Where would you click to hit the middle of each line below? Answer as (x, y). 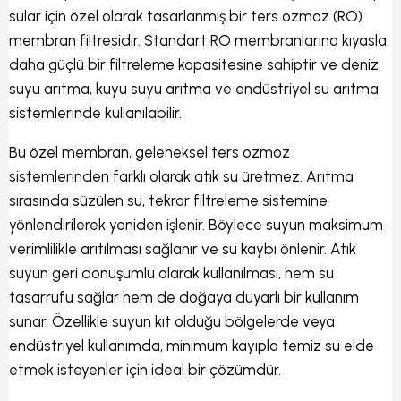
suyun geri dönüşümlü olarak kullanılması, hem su (171, 273)
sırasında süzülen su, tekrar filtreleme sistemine (168, 200)
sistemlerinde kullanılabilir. (95, 112)
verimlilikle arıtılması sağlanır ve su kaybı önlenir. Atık (183, 248)
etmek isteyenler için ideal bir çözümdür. (145, 369)
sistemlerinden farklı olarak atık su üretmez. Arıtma (181, 176)
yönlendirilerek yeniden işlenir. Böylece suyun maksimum (196, 224)
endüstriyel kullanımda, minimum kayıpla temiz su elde (192, 345)
